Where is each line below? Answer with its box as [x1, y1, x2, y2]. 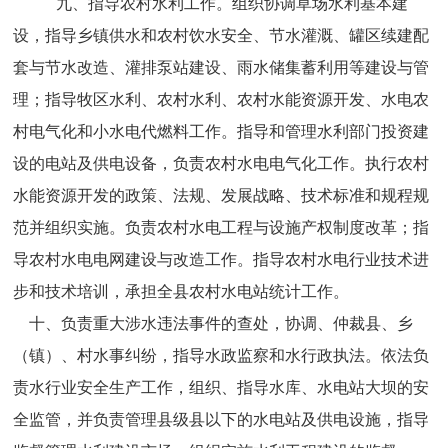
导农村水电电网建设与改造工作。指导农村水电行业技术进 [13, 251, 430, 268]
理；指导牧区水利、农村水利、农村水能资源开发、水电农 [13, 91, 430, 108]
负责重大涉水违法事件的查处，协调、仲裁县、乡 [61, 315, 414, 332]
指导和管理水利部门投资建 [237, 123, 430, 140]
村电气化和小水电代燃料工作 [13, 123, 222, 140]
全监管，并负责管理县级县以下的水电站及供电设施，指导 [13, 411, 430, 428]
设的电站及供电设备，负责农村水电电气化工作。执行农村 [13, 155, 430, 172]
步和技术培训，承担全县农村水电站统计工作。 [13, 283, 350, 300]
